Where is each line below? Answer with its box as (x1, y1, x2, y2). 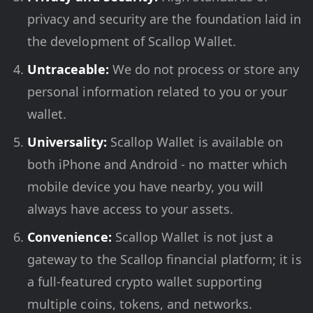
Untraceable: (27, 61, 109, 78)
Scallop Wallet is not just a (111, 228, 274, 246)
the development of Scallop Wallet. (27, 33, 236, 50)
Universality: (27, 133, 107, 151)
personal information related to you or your (27, 83, 288, 101)
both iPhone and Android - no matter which (27, 156, 288, 173)
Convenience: (27, 228, 112, 246)
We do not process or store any (108, 61, 300, 78)
